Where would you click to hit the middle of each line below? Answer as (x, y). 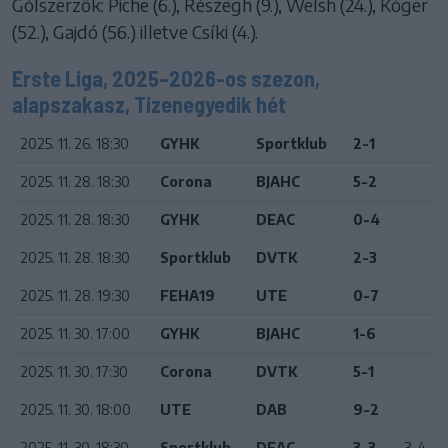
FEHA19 (187, 295)
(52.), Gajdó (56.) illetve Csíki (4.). (135, 31)
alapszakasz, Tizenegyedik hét (149, 103)
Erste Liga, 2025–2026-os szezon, (166, 77)
